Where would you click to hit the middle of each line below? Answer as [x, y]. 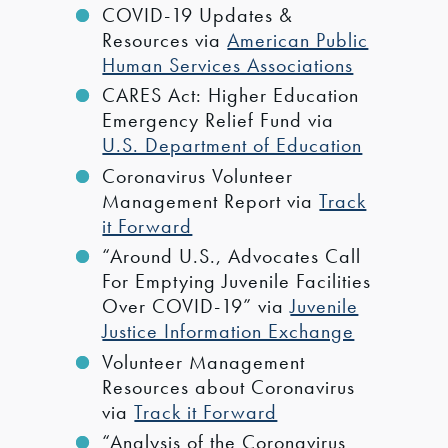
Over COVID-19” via [196, 306]
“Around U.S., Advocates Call [232, 256]
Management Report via [211, 200]
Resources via [165, 39]
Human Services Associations [228, 64]
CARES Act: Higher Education [231, 95]
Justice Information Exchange [228, 331]
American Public [298, 39]
